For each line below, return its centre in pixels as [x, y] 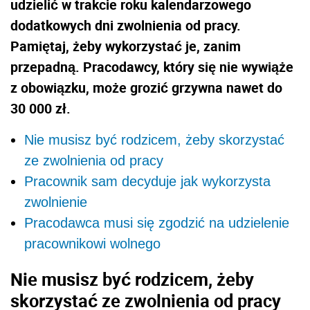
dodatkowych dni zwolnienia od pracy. [126, 25]
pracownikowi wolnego [92, 243]
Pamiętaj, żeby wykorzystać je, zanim [126, 46]
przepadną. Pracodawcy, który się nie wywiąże [152, 66]
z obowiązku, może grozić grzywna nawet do [146, 87]
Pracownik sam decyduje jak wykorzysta [147, 181]
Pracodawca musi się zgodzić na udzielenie [157, 222]
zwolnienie [56, 202]
